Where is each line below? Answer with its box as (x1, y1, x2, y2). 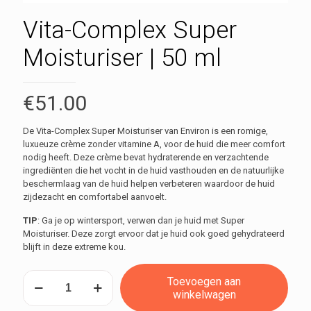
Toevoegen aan (167, 275, 241, 288)
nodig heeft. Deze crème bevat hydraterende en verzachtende (23, 152, 269, 162)
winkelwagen (172, 288, 236, 301)
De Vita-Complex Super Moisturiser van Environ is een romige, (23, 126, 268, 136)
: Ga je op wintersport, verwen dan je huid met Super (37, 215, 244, 226)
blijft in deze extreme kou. (23, 242, 126, 252)
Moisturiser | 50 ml (23, 44, 221, 72)
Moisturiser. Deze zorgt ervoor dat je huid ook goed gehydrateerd (23, 228, 285, 239)
